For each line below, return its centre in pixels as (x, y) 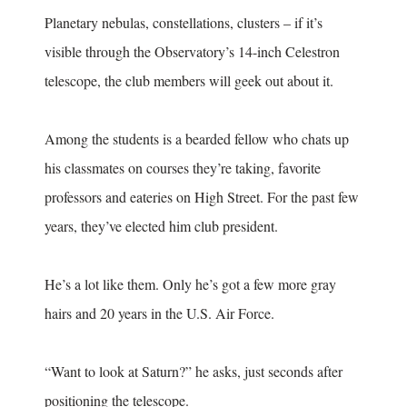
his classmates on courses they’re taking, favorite (183, 168)
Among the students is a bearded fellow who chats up (197, 139)
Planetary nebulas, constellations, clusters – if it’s (184, 23)
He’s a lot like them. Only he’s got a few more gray (190, 284)
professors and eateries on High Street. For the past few (202, 197)
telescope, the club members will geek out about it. (189, 81)
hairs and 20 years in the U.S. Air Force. (159, 313)
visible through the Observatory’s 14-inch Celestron (192, 52)
